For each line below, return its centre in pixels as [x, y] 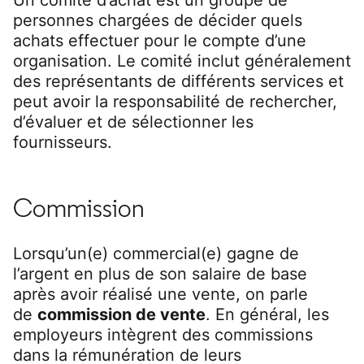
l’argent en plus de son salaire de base [160, 273]
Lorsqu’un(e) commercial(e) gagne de [156, 253]
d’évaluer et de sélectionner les [133, 121]
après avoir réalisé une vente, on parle [160, 294]
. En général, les [267, 314]
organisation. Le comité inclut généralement [182, 61]
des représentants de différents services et [178, 81]
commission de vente [121, 314]
